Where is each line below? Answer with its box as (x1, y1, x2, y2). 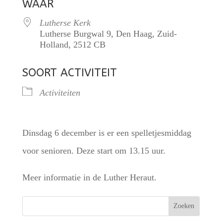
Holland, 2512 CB (39, 40, 106, 50)
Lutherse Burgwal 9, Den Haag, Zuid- (39, 29, 177, 39)
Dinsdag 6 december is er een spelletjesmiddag (22, 128, 191, 138)
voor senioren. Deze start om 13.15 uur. (22, 146, 166, 156)
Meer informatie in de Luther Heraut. (22, 172, 157, 182)
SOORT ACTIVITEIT (22, 66, 117, 79)
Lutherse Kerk (39, 18, 91, 28)
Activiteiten (39, 88, 80, 98)
